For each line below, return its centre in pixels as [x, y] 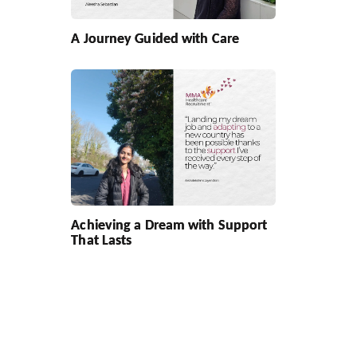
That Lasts [102, 239]
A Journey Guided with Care [155, 38]
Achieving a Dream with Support [169, 224]
